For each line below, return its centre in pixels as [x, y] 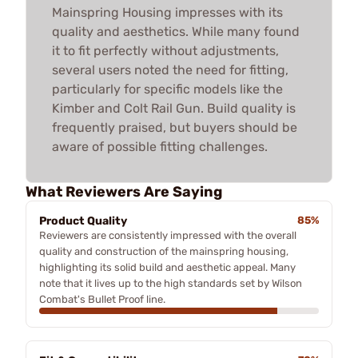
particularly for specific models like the [167, 89]
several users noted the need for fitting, [170, 70]
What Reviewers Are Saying [124, 191]
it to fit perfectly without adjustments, [165, 50]
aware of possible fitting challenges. [160, 146]
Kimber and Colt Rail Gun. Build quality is [174, 108]
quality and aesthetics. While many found [176, 31]
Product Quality [83, 221]
